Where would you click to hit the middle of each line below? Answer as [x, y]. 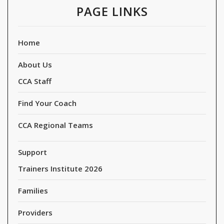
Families [33, 191]
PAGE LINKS [112, 11]
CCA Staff [35, 81]
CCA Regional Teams [55, 125]
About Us [35, 65]
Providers [35, 213]
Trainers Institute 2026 [60, 169]
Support [32, 152]
